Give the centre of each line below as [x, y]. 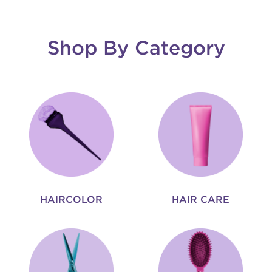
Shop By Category [136, 47]
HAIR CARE [201, 199]
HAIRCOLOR [71, 199]
